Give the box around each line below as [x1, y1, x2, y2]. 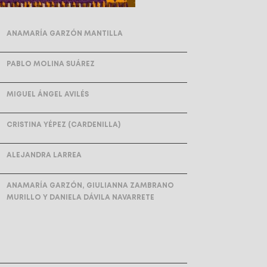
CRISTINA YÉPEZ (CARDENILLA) [7, 122, 120, 129]
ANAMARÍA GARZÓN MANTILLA [7, 30, 123, 38]
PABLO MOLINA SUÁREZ [7, 61, 95, 68]
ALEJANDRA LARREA [7, 152, 82, 159]
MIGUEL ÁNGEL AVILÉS [7, 91, 89, 98]
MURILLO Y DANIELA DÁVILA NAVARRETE [7, 194, 154, 201]
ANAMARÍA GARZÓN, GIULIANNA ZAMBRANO [7, 182, 174, 190]
